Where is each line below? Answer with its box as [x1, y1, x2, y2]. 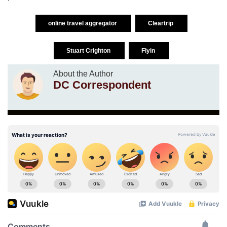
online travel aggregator [48, 19, 119, 27]
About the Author [53, 69, 113, 78]
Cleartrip [148, 19, 175, 27]
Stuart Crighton [66, 47, 112, 54]
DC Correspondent [53, 78, 151, 91]
